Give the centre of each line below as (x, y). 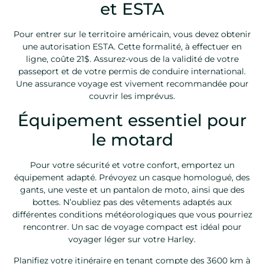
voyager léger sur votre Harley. (132, 240)
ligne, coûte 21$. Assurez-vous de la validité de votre (132, 59)
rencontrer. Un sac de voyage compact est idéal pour (132, 227)
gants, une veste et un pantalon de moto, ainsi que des (132, 190)
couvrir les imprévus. (132, 96)
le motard (132, 140)
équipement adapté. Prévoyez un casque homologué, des (132, 178)
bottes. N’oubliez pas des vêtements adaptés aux (132, 202)
